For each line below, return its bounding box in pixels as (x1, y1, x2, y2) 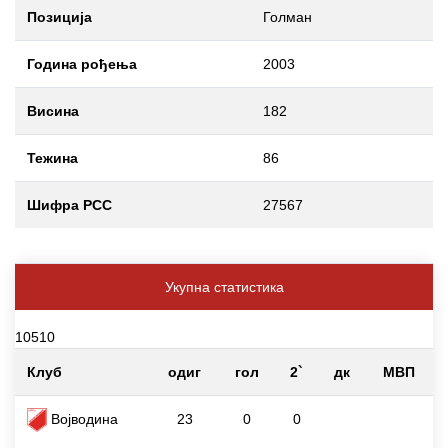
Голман (263, 8, 312, 25)
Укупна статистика (164, 278, 284, 295)
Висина (27, 102, 79, 119)
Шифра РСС (27, 196, 112, 213)
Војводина (47, 410, 118, 427)
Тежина (27, 149, 78, 166)
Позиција (27, 8, 92, 25)
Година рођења (27, 55, 137, 72)
